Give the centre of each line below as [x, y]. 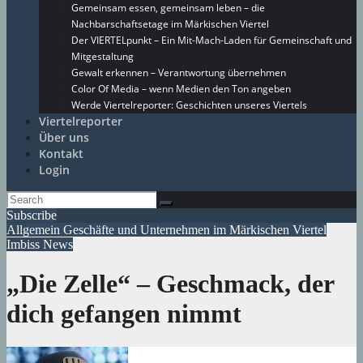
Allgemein [35, 230]
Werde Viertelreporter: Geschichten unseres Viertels [189, 105]
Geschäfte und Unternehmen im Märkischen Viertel [195, 230]
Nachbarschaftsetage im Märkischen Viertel [170, 24]
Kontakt [61, 154]
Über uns [64, 137]
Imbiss [25, 244]
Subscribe [32, 215]
